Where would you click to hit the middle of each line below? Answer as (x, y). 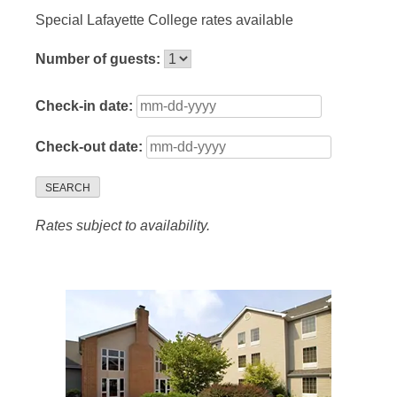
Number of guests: (100, 59)
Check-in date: (86, 106)
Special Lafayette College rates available (164, 20)
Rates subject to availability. (123, 226)
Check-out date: (91, 147)
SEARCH (68, 188)
